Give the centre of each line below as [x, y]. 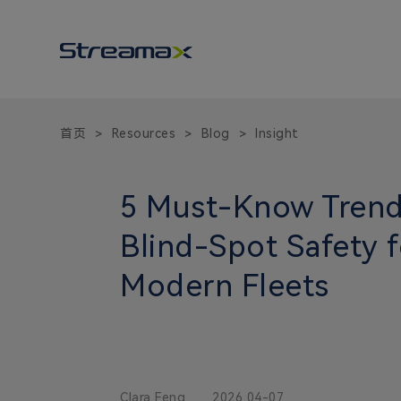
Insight [277, 133]
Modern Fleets [225, 286]
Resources [144, 133]
